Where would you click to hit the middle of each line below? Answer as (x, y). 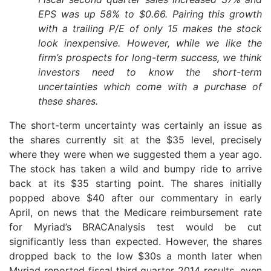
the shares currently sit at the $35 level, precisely (135, 140)
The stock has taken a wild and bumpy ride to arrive (135, 169)
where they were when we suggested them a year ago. (135, 154)
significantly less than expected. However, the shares (135, 241)
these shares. (68, 101)
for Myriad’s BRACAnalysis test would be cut (135, 227)
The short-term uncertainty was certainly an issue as (135, 125)
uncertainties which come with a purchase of (150, 87)
